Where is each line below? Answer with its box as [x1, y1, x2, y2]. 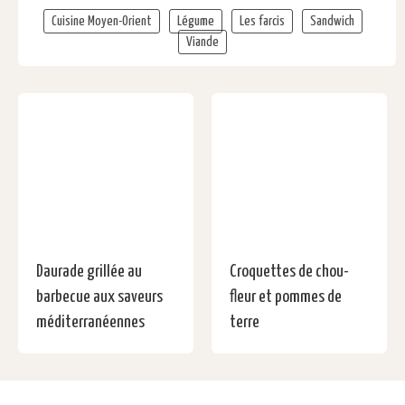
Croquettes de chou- [230, 263, 349, 281]
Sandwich [309, 14, 354, 29]
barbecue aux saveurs [36, 288, 163, 306]
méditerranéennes [36, 314, 145, 332]
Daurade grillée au [36, 263, 142, 281]
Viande [186, 35, 219, 50]
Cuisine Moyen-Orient [51, 14, 152, 29]
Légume [176, 14, 214, 29]
